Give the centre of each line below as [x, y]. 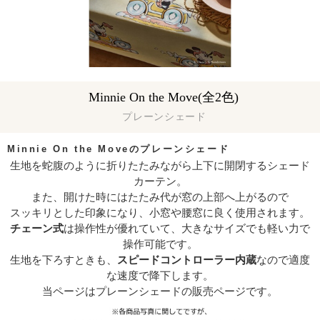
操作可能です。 [160, 244]
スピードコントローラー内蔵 [187, 260]
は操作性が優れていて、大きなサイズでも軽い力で [187, 229]
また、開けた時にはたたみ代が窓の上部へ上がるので [160, 197]
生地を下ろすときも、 [64, 260]
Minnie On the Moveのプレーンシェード [119, 149]
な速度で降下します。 [160, 276]
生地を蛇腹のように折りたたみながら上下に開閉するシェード [160, 166]
